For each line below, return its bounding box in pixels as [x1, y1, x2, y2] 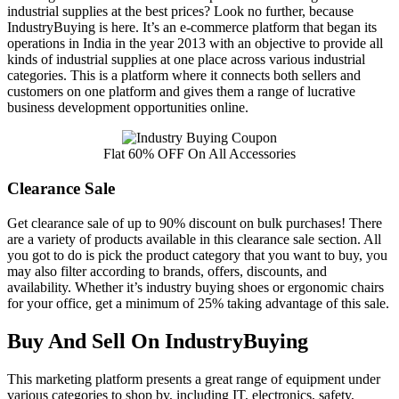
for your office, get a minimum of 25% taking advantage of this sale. [7, 295, 389, 311]
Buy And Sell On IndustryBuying [7, 329, 308, 353]
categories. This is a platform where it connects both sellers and [7, 68, 361, 84]
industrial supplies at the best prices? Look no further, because [7, 4, 354, 20]
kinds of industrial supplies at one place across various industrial [7, 52, 365, 68]
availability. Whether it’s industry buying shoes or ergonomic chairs [7, 279, 384, 295]
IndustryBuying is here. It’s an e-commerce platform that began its [7, 20, 377, 36]
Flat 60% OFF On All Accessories [103, 146, 296, 162]
